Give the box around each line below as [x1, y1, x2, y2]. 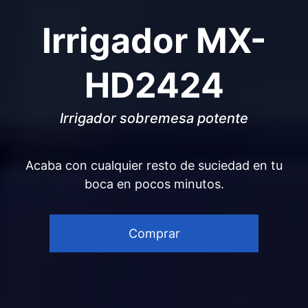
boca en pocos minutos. [84, 177, 224, 191]
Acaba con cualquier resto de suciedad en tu [25, 158, 283, 173]
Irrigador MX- [42, 20, 266, 61]
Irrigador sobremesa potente [60, 110, 248, 126]
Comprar [128, 226, 180, 241]
